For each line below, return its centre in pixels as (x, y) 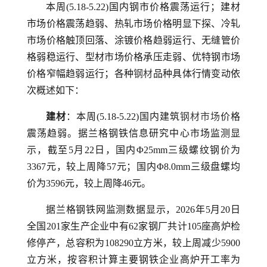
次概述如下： (55, 90)
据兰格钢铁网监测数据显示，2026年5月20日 (143, 209)
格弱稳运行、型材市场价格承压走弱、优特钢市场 (133, 57)
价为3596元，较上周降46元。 (89, 183)
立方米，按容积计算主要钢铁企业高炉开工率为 (133, 260)
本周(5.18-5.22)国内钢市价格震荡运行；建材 (143, 7)
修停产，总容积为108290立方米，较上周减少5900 (133, 243)
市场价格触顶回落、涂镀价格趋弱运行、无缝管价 (133, 40)
